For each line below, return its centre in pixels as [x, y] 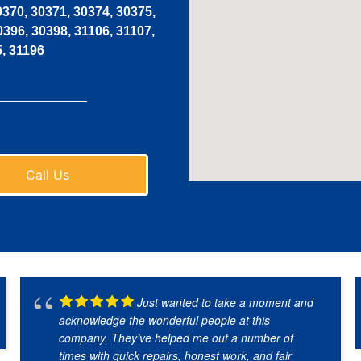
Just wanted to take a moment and [225, 302]
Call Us [47, 174]
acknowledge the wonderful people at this [164, 320]
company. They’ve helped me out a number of [176, 337]
